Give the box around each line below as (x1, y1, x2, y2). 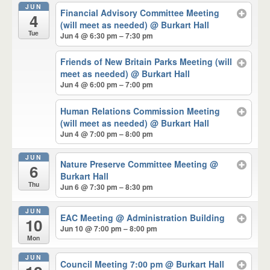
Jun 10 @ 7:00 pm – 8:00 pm (60, 222, 158, 234)
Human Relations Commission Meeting (60, 104, 221, 117)
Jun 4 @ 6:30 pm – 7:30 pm (60, 30, 154, 42)
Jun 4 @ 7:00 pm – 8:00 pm (60, 128, 154, 139)
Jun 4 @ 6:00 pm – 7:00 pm (60, 79, 154, 90)
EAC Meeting (60, 211, 116, 224)
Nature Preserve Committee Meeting (60, 158, 210, 171)
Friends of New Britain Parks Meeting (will (60, 55, 233, 68)
